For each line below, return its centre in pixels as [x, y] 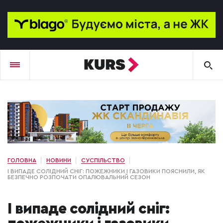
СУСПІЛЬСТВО [103, 161]
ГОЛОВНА [22, 161]
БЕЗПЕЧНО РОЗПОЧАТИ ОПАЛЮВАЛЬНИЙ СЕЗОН [79, 177]
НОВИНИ [59, 161]
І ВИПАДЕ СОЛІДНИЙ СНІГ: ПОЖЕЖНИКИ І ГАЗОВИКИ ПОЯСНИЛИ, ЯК [106, 171]
